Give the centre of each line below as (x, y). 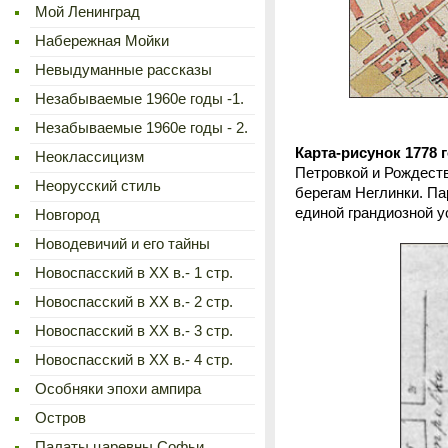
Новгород (67, 215)
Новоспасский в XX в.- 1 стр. (134, 273)
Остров (60, 418)
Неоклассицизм (89, 157)
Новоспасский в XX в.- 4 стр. (134, 360)
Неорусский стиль (98, 186)
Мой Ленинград (87, 12)
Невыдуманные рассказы (123, 70)
